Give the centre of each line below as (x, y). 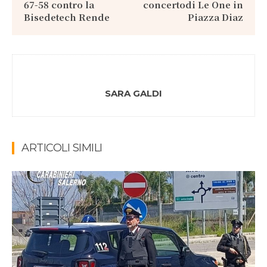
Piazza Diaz (215, 17)
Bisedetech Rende (67, 17)
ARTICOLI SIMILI (62, 148)
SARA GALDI (133, 93)
